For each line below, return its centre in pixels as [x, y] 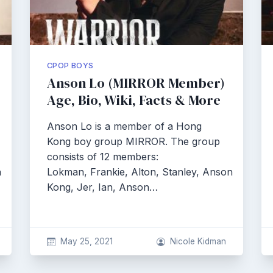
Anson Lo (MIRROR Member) [136, 83]
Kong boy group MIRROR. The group [133, 141]
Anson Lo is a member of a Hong [124, 126]
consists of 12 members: [103, 157]
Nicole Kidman [198, 241]
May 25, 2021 [86, 241]
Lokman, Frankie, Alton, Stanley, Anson [140, 172]
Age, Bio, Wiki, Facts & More [134, 100]
